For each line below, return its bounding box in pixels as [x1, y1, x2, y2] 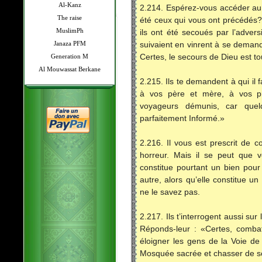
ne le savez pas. [140, 188, 200, 197]
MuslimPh [56, 27, 84, 34]
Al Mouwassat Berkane [39, 65, 101, 73]
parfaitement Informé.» [140, 114, 225, 123]
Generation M [51, 53, 88, 60]
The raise [57, 14, 82, 21]
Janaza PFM [53, 40, 86, 47]
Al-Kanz [58, 1, 81, 8]
